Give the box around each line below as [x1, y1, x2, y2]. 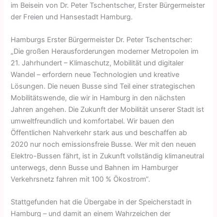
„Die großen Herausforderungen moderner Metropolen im [11, 46, 199, 56]
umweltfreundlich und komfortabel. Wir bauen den [11, 116, 175, 125]
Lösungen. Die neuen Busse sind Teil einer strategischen [11, 81, 196, 91]
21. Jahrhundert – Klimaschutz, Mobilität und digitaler [11, 58, 184, 67]
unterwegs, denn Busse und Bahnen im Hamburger [11, 163, 179, 172]
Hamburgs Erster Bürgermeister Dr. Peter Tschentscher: [11, 35, 193, 44]
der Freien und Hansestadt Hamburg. [11, 12, 133, 21]
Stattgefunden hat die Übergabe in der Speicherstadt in [11, 198, 192, 207]
